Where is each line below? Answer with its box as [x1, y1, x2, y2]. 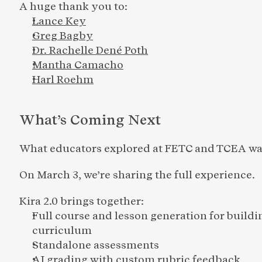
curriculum [32, 224, 94, 237]
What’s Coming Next [19, 111, 161, 129]
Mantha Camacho [32, 58, 123, 71]
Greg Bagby [32, 29, 93, 42]
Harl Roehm [32, 73, 94, 86]
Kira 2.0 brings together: [19, 195, 144, 208]
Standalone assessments [32, 239, 159, 251]
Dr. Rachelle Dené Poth [32, 44, 148, 57]
